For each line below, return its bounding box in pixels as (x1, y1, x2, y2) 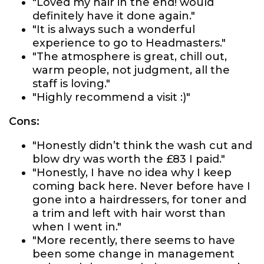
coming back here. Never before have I (32, 180, 250, 193)
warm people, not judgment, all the (32, 64, 230, 77)
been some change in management (32, 247, 235, 260)
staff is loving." (32, 77, 110, 90)
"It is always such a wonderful (32, 23, 195, 36)
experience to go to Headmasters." (32, 37, 226, 49)
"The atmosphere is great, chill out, (32, 50, 227, 63)
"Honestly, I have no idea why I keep (32, 166, 232, 179)
